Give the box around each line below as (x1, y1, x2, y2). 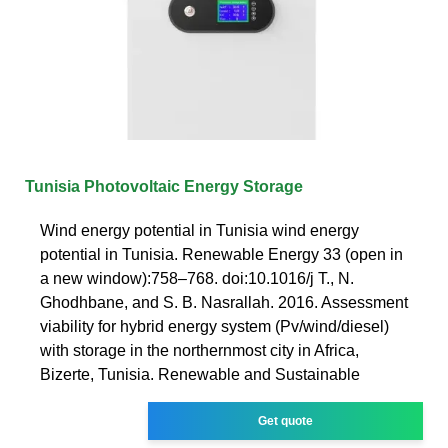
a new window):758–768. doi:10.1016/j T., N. (40, 269, 354, 287)
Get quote (258, 413, 314, 428)
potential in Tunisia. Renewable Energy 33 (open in (40, 245, 403, 263)
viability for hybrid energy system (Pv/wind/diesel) (40, 317, 389, 335)
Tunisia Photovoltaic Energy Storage (25, 177, 303, 195)
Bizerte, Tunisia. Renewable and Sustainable (40, 365, 360, 383)
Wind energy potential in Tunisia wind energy (40, 221, 359, 239)
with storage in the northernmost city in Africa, (40, 341, 359, 359)
